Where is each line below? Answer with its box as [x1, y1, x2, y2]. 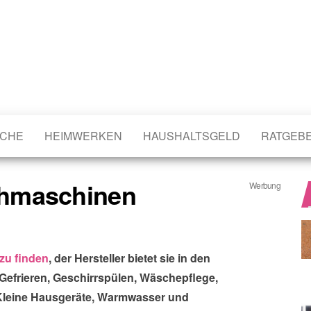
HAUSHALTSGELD [143, 128, 240, 144]
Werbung [249, 179, 280, 191]
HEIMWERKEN [44, 128, 122, 144]
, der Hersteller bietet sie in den [49, 250, 210, 266]
